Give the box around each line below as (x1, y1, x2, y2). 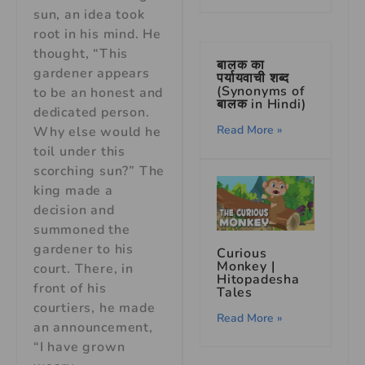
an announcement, (33, 319, 153, 336)
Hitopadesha (217, 270, 300, 289)
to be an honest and (33, 84, 164, 102)
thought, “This (33, 45, 129, 63)
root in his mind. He (33, 25, 162, 43)
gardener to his (33, 240, 134, 258)
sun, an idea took (33, 6, 145, 24)
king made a (33, 182, 113, 200)
